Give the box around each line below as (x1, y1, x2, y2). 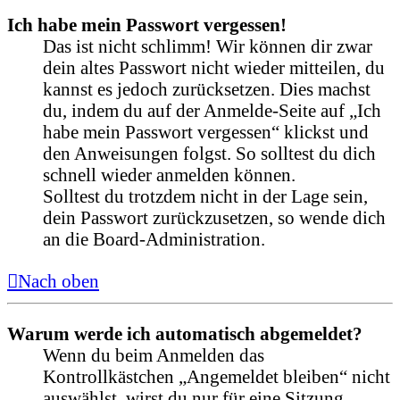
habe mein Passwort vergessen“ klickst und (43, 121, 369, 142)
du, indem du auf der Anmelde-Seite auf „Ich (43, 99, 381, 121)
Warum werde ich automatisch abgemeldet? (7, 322, 362, 344)
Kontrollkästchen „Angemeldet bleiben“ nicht (43, 365, 390, 387)
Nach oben (18, 271, 99, 292)
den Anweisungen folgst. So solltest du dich (43, 142, 376, 163)
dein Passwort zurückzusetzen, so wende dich (43, 206, 386, 228)
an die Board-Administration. (43, 228, 265, 249)
